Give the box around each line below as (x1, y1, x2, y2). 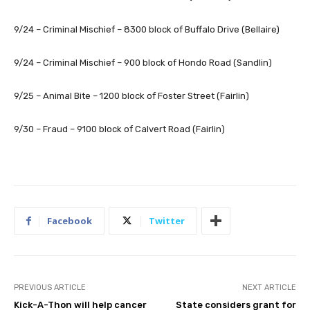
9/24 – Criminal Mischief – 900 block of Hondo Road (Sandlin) (14, 57, 272, 69)
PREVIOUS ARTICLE (14, 283, 86, 293)
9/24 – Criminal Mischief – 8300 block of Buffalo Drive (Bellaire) (14, 24, 280, 35)
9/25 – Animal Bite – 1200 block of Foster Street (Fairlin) (14, 91, 249, 102)
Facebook (47, 215, 92, 228)
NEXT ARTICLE (241, 283, 296, 293)
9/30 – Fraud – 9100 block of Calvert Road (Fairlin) (14, 124, 225, 135)
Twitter (149, 215, 185, 228)
